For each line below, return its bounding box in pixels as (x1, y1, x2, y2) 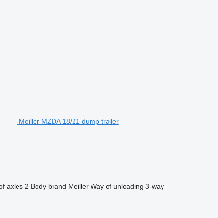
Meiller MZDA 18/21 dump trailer (18, 117, 119, 125)
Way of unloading (90, 182, 144, 190)
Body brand (30, 182, 66, 190)
